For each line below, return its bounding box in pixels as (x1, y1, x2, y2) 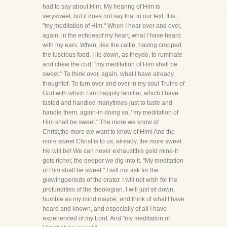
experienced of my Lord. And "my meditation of (43, 215, 170, 222)
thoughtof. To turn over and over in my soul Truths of (43, 80, 184, 87)
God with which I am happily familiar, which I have (43, 90, 178, 97)
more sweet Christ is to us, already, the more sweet (43, 138, 181, 145)
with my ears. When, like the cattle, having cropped (43, 42, 181, 49)
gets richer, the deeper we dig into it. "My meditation (43, 157, 183, 164)
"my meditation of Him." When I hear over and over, (43, 22, 181, 29)
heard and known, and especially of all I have (43, 205, 167, 212)
